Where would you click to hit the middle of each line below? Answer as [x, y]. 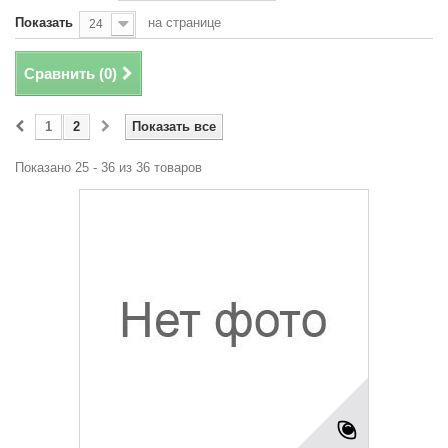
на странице [184, 22]
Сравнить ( [64, 73]
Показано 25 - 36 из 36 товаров [108, 167]
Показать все [174, 126]
